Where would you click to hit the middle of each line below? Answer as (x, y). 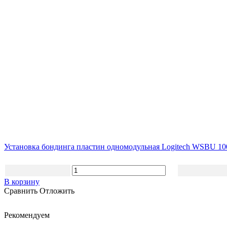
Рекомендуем (27, 215)
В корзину (22, 181)
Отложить (57, 191)
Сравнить (22, 191)
